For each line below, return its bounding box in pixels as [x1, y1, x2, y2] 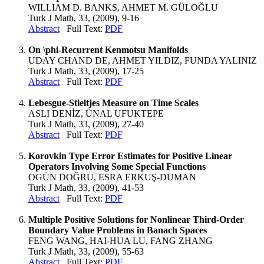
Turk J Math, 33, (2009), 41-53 [28, 183, 144, 193]
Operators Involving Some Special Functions [28, 161, 206, 171]
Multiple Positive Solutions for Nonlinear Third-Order [28, 214, 244, 225]
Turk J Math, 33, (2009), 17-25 [28, 66, 144, 76]
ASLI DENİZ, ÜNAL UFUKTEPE [28, 108, 164, 118]
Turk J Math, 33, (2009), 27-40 [28, 119, 144, 129]
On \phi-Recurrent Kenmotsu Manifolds [28, 45, 188, 55]
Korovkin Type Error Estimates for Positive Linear [28, 151, 232, 161]
